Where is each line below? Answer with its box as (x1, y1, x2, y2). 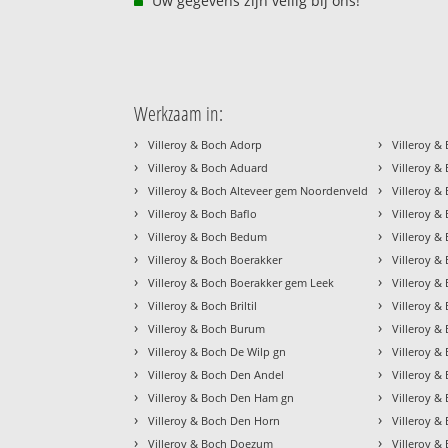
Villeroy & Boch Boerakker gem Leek (148, 274, 335, 290)
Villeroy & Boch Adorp (148, 136, 263, 152)
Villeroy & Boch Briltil (148, 297, 258, 313)
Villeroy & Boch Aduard (148, 159, 269, 175)
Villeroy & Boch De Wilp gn (148, 343, 287, 359)
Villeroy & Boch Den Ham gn (148, 389, 295, 405)
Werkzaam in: (134, 99, 224, 127)
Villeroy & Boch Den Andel (148, 366, 285, 382)
